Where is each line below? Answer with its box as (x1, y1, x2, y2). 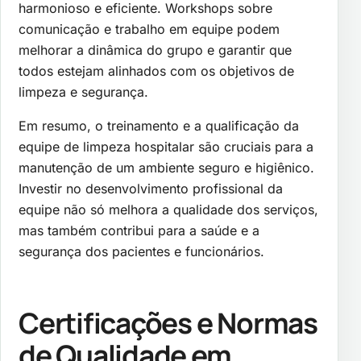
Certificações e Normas (19, 303, 317, 343)
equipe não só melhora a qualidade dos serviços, (19, 201, 318, 218)
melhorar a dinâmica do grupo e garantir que (19, 41, 292, 58)
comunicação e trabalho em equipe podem (19, 20, 280, 37)
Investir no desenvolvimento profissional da (19, 180, 283, 197)
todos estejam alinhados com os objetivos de (19, 62, 294, 79)
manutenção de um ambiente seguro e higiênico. (19, 159, 314, 176)
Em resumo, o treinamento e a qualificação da (19, 117, 299, 134)
